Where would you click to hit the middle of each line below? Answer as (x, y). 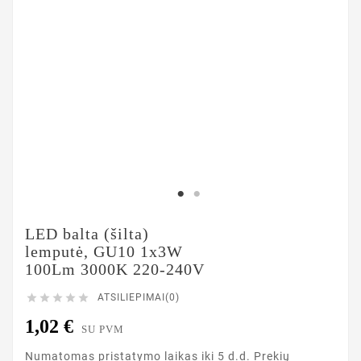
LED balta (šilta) (87, 234)
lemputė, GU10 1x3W (104, 251)
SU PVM (103, 329)
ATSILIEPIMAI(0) (139, 297)
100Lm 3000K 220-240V (115, 269)
